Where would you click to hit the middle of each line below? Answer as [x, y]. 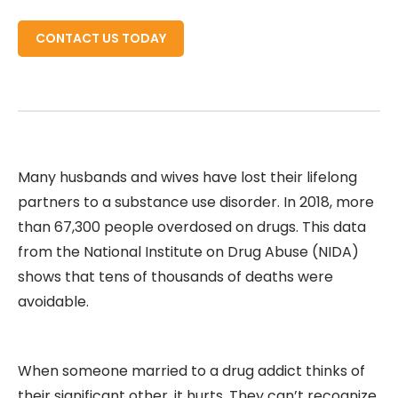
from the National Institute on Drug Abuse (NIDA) [188, 252]
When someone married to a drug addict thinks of [191, 371]
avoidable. [53, 302]
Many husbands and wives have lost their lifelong [187, 177]
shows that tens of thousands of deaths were [175, 277]
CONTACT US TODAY [101, 38]
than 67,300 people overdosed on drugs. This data [192, 227]
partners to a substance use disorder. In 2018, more [196, 202]
